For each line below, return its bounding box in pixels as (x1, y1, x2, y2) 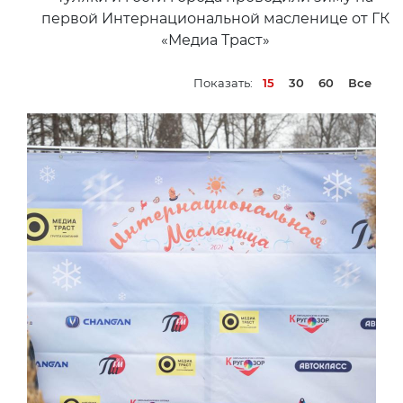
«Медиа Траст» (160, 31, 270, 49)
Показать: (193, 76, 255, 90)
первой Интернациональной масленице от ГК (40, 10, 390, 27)
